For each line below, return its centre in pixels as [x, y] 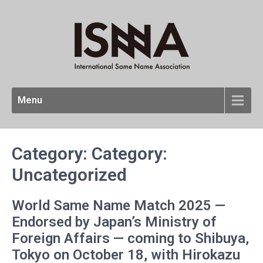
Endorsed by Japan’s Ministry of [114, 222]
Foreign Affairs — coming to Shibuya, [130, 238]
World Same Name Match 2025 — [119, 205]
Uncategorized [69, 174]
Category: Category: [90, 153]
